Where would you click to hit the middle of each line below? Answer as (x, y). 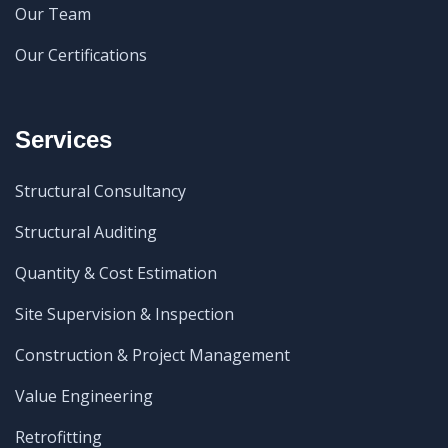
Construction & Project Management (152, 355)
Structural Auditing (86, 232)
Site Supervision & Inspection (124, 314)
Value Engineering (84, 396)
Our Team (53, 14)
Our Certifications (81, 55)
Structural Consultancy (100, 191)
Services (63, 139)
